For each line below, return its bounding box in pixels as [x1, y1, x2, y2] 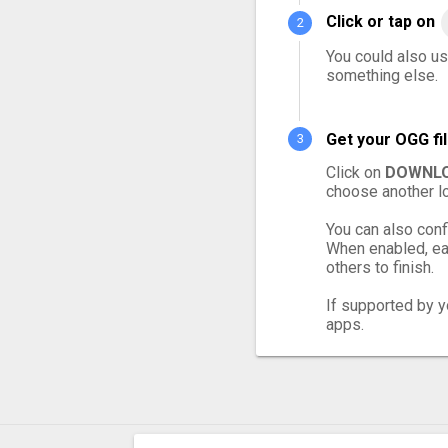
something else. [326, 65, 438, 85]
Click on [326, 162, 385, 182]
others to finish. [326, 257, 434, 277]
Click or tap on [326, 12, 439, 32]
